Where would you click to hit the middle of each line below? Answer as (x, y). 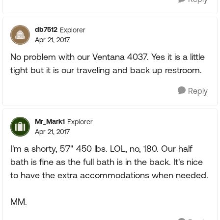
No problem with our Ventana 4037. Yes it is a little (108, 57)
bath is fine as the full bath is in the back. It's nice (107, 162)
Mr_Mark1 (50, 121)
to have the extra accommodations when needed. (109, 175)
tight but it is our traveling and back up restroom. (106, 70)
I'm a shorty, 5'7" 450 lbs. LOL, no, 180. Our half (101, 149)
